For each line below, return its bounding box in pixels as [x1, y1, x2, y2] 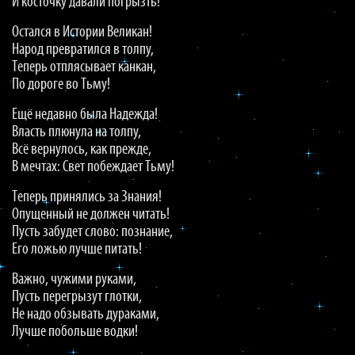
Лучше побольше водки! [12, 324, 138, 340]
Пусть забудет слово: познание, [12, 224, 173, 240]
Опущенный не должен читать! [12, 207, 170, 223]
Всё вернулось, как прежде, [12, 142, 151, 158]
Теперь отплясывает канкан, [12, 59, 156, 75]
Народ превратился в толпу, [12, 42, 154, 58]
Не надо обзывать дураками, [12, 307, 159, 323]
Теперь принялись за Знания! [12, 189, 162, 205]
